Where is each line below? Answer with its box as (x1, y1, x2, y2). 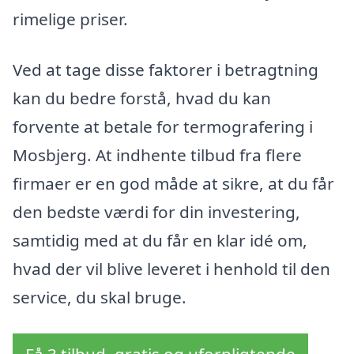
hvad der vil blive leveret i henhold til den (13, 258, 330, 281)
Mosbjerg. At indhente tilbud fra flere (13, 144, 302, 167)
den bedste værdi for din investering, (13, 201, 300, 224)
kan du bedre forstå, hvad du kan (13, 87, 271, 110)
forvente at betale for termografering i (13, 115, 313, 138)
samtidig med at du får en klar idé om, (13, 229, 307, 252)
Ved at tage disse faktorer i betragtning (13, 58, 318, 81)
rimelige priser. (13, 8, 128, 31)
